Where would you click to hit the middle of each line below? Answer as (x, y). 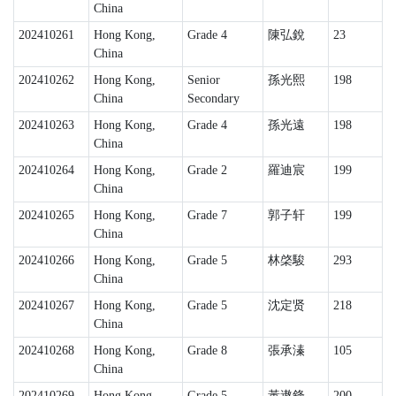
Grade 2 (207, 170)
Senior (203, 80)
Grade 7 (207, 215)
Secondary (213, 99)
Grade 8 (207, 350)
